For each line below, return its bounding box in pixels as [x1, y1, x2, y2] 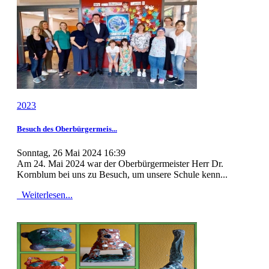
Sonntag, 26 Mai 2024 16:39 [17, 147, 125, 158]
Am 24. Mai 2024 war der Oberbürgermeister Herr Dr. [17, 158, 223, 169]
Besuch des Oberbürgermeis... [17, 124, 117, 134]
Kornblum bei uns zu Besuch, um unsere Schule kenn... [17, 169, 228, 180]
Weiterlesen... [19, 189, 73, 200]
